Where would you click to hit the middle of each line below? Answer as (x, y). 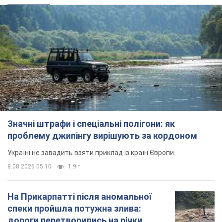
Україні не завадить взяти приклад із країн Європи (91, 152)
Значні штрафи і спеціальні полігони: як (91, 123)
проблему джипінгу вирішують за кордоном (102, 135)
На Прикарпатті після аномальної (80, 196)
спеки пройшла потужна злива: (74, 208)
